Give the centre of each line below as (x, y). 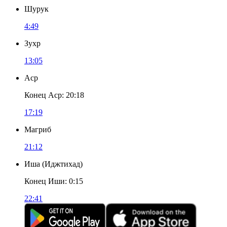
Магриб (38, 129)
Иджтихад (62, 164)
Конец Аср (43, 95)
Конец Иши (45, 181)
